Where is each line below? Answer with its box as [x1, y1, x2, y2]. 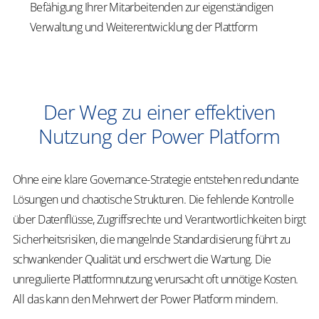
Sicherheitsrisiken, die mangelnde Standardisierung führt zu [13, 231, 291, 247]
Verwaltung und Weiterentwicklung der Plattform [30, 19, 257, 35]
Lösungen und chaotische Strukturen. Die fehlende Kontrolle [13, 192, 294, 207]
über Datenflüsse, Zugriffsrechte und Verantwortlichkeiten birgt [13, 211, 306, 227]
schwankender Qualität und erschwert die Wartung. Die [13, 251, 271, 267]
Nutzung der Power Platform [38, 122, 281, 150]
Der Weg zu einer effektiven [43, 98, 276, 125]
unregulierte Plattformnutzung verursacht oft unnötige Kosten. [13, 271, 298, 287]
